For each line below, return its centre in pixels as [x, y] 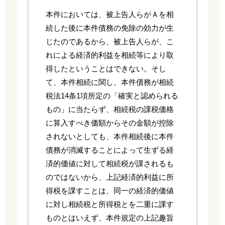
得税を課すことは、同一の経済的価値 [109, 191]
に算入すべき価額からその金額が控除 [109, 123]
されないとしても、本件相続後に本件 [109, 137]
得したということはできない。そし [106, 69]
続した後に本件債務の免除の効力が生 [109, 28]
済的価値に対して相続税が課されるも [109, 164]
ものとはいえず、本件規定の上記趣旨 [109, 218]
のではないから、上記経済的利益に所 [109, 177]
